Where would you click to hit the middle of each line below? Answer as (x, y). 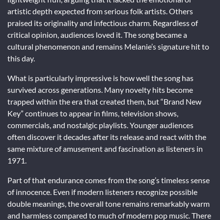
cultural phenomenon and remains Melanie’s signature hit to (108, 46)
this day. (21, 58)
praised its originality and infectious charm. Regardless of (103, 23)
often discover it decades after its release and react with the (107, 137)
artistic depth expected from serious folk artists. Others (100, 11)
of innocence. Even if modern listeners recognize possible (102, 192)
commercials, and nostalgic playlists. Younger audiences (100, 125)
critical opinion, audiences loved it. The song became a (97, 34)
